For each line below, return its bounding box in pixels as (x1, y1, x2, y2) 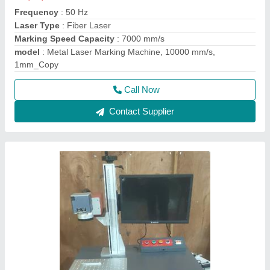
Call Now (124, 84, 160, 95)
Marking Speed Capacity (14, 34, 115, 43)
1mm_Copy (14, 60, 58, 69)
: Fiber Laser (60, 20, 111, 30)
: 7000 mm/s (115, 34, 165, 43)
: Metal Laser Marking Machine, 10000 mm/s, (40, 47, 215, 57)
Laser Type (14, 20, 60, 30)
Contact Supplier (107, 106, 174, 116)
